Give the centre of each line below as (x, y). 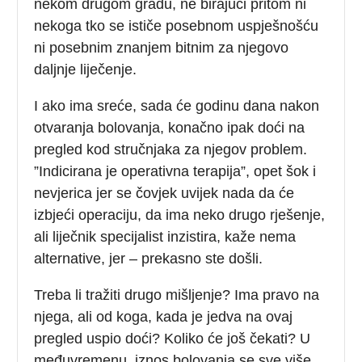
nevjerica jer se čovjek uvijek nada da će (164, 193)
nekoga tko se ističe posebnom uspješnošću (177, 25)
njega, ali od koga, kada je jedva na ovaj (164, 316)
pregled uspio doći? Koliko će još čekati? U (173, 338)
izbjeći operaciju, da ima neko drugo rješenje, (180, 215)
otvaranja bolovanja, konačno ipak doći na (170, 127)
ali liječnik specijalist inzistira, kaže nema (165, 236)
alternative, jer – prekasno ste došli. (149, 258)
